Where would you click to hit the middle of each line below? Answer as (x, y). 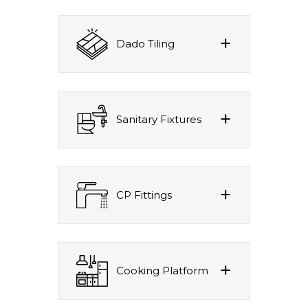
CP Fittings (144, 195)
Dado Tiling (145, 43)
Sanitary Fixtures (159, 119)
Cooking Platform (162, 270)
